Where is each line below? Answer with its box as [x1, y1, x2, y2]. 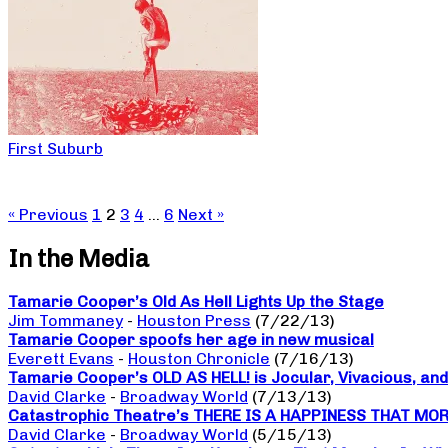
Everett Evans [8, 349, 114, 369]
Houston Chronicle [128, 349, 270, 369]
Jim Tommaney [8, 311, 123, 331]
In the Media [8, 243, 149, 273]
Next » [178, 204, 224, 224]
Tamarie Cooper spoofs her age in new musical [8, 330, 374, 350]
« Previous [8, 204, 88, 224]
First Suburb [8, 138, 103, 158]
